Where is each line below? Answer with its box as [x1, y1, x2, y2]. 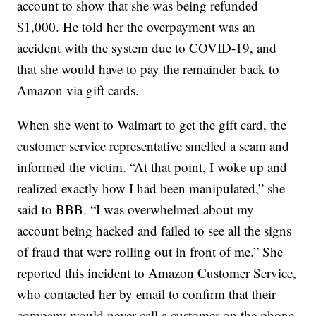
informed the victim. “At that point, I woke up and [17, 158, 288, 176]
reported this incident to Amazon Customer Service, [17, 264, 297, 282]
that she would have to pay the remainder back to [17, 60, 280, 78]
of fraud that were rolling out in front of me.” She [17, 243, 284, 261]
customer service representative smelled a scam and [17, 137, 290, 155]
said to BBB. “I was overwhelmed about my [17, 200, 255, 219]
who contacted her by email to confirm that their [17, 285, 276, 303]
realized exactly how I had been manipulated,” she [17, 179, 286, 197]
